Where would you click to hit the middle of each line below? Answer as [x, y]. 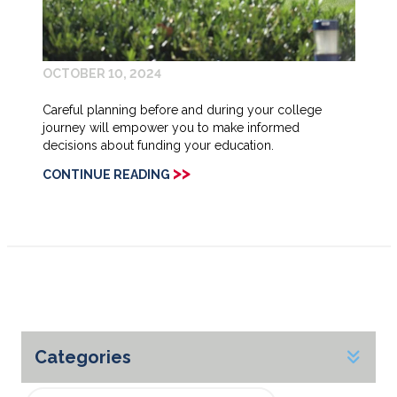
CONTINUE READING [106, 175]
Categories [83, 358]
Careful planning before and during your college [182, 110]
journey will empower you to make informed [171, 128]
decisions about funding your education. [158, 146]
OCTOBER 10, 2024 [101, 74]
